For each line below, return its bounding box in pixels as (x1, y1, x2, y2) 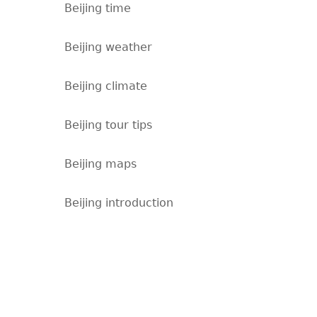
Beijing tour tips (64, 118, 152, 132)
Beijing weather (64, 40, 152, 54)
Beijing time (64, 1, 131, 15)
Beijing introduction (64, 196, 173, 209)
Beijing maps (64, 157, 137, 171)
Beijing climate (64, 79, 147, 93)
